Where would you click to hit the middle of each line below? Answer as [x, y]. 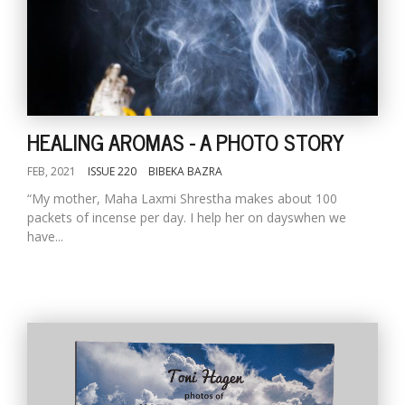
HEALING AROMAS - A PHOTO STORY [186, 141]
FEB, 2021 [52, 171]
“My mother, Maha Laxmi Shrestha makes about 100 [182, 198]
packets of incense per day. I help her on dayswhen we [187, 217]
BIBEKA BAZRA [185, 171]
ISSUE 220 [112, 171]
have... [45, 236]
